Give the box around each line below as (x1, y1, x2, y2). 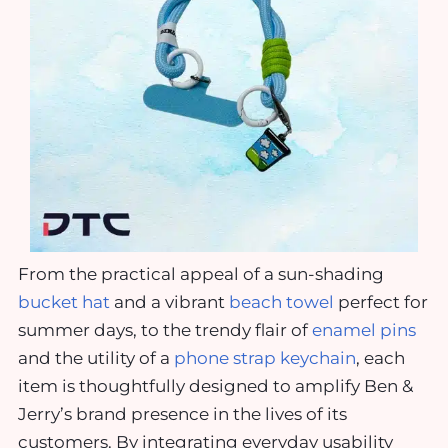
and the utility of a (18, 347, 174, 368)
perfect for (338, 291, 428, 312)
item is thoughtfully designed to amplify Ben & (18, 375, 413, 396)
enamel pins (312, 319, 416, 340)
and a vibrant (110, 291, 229, 312)
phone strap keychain (174, 347, 356, 368)
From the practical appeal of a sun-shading (18, 263, 384, 284)
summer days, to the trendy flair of (18, 319, 312, 340)
